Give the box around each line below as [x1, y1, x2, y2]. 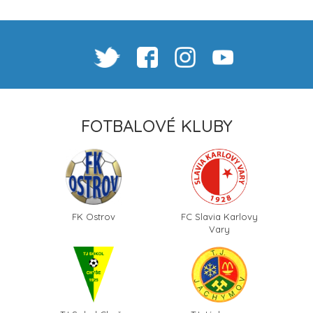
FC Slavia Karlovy [181, 211, 258, 223]
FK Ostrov [72, 211, 115, 223]
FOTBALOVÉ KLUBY [80, 115, 233, 137]
